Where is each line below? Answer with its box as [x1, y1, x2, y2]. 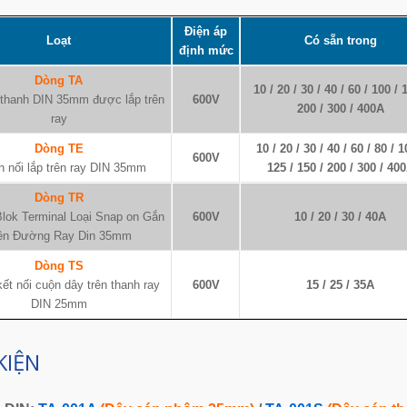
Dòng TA [35, 74, 83, 87]
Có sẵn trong [303, 34, 377, 47]
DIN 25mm [30, 297, 87, 311]
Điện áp [184, 25, 227, 38]
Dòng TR [34, 191, 84, 204]
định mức [178, 44, 233, 57]
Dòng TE [34, 142, 84, 155]
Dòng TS [34, 259, 84, 273]
